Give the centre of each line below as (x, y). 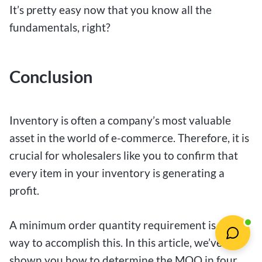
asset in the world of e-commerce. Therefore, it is (129, 137)
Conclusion (51, 77)
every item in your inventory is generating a (117, 173)
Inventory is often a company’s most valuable (120, 120)
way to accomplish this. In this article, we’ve (116, 242)
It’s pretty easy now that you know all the (111, 10)
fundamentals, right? (61, 27)
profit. (24, 190)
